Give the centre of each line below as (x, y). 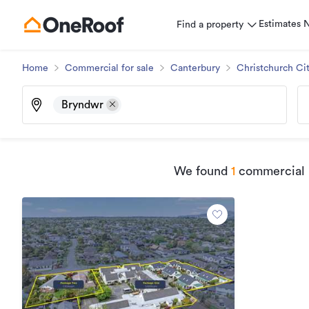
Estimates (280, 24)
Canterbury (195, 68)
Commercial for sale (109, 68)
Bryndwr (82, 105)
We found (201, 171)
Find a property (210, 25)
